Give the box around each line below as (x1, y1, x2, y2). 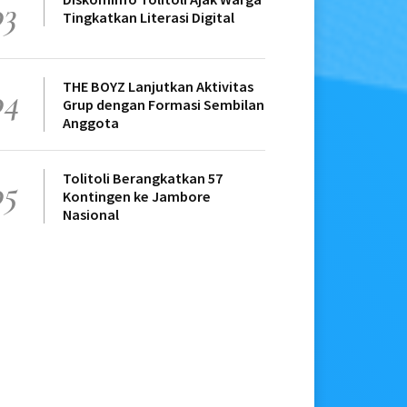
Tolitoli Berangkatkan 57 (63, 169, 223, 188)
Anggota (63, 114, 119, 133)
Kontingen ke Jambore (63, 187, 211, 206)
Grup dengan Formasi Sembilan (63, 95, 264, 114)
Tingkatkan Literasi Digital (63, 8, 234, 27)
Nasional (63, 205, 119, 224)
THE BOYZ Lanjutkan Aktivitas (63, 77, 253, 96)
